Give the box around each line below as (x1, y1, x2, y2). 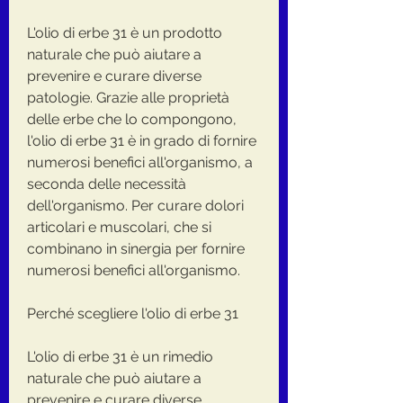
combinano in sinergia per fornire (27, 239, 245, 257)
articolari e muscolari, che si (27, 218, 211, 236)
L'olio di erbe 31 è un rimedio (27, 347, 213, 365)
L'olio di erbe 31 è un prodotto (27, 23, 222, 41)
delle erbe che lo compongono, (27, 110, 237, 128)
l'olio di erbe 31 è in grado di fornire (27, 131, 256, 149)
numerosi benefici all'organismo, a (27, 153, 253, 171)
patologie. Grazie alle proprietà (27, 88, 229, 106)
